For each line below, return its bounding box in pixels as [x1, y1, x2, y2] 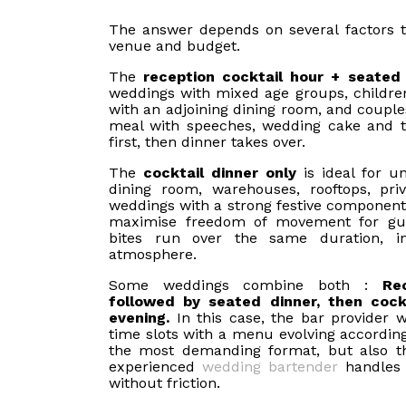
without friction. [109, 374, 220, 392]
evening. [109, 309, 169, 327]
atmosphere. [109, 246, 197, 264]
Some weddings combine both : [109, 276, 382, 295]
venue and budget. [109, 37, 240, 55]
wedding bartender [202, 358, 338, 376]
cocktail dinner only [143, 164, 296, 182]
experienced [109, 358, 202, 376]
